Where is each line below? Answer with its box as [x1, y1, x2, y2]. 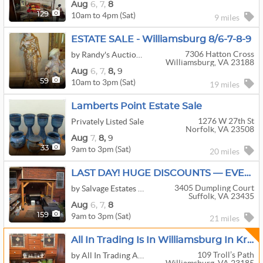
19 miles [210, 80, 240, 89]
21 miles [210, 214, 240, 223]
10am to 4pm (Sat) [71, 10, 136, 20]
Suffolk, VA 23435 [188, 191, 254, 201]
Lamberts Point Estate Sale [71, 102, 202, 111]
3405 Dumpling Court [174, 183, 254, 193]
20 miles [210, 147, 240, 156]
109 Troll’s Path [197, 250, 254, 259]
